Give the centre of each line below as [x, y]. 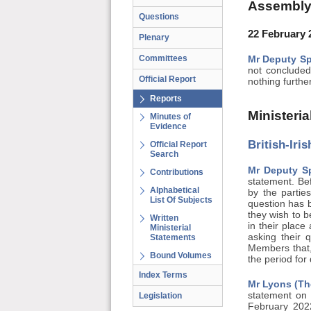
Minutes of [170, 117]
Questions [159, 17]
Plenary [154, 37]
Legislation [160, 296]
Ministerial [170, 228]
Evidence [168, 126]
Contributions [177, 172]
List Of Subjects [181, 200]
